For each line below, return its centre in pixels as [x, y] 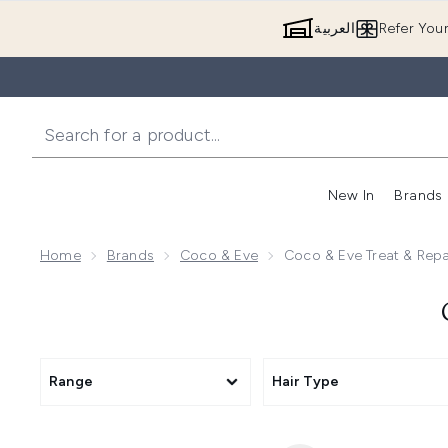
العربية [334, 28]
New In [351, 195]
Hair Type [305, 381]
